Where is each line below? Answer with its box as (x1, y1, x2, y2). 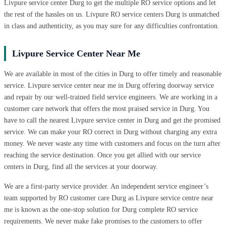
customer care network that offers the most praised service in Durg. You (4, 104, 209, 112)
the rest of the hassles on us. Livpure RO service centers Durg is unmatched (4, 10, 219, 18)
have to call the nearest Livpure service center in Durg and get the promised (4, 116, 220, 124)
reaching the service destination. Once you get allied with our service (4, 151, 201, 159)
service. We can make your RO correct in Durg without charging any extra (4, 128, 217, 136)
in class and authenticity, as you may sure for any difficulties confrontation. (4, 22, 219, 30)
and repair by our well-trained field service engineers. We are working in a (4, 93, 217, 101)
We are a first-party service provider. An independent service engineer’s (4, 182, 208, 190)
